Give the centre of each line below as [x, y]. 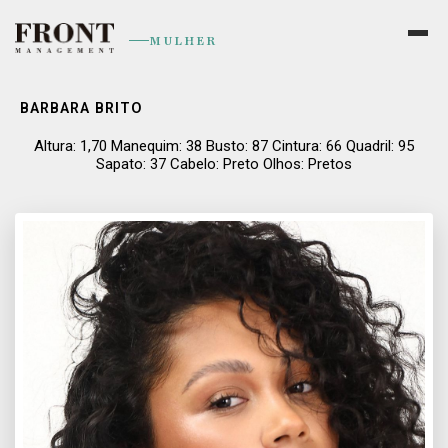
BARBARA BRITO [81, 108]
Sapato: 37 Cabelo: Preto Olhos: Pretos [224, 164]
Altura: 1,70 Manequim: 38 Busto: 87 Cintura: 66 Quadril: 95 [224, 146]
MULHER [183, 40]
